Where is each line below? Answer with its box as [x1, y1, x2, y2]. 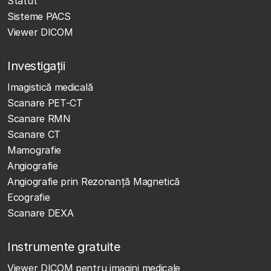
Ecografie [7, 191, 50, 204]
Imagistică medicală [7, 81, 93, 94]
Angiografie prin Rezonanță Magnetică [7, 175, 180, 188]
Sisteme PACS [7, 10, 71, 23]
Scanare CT [7, 128, 60, 141]
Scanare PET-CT [7, 97, 83, 109]
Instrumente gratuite [7, 240, 120, 255]
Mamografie [7, 144, 61, 157]
